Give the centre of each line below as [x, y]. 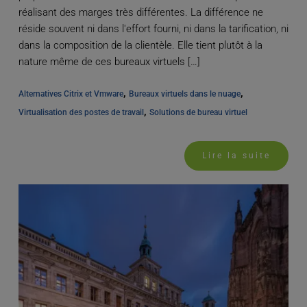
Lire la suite [237, 156]
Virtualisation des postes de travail [81, 113]
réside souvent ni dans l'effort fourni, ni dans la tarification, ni [153, 29]
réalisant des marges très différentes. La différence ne [140, 13]
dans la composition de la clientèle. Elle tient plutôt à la [140, 46]
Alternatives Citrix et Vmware [71, 94]
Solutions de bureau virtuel [198, 113]
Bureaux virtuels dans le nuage [184, 94]
